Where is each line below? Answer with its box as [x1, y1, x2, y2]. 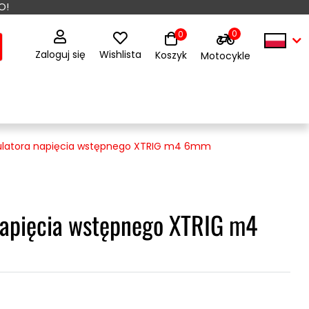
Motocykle [200, 48, 250, 63]
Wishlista [99, 48, 141, 61]
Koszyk [154, 48, 187, 62]
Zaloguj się [34, 48, 86, 61]
